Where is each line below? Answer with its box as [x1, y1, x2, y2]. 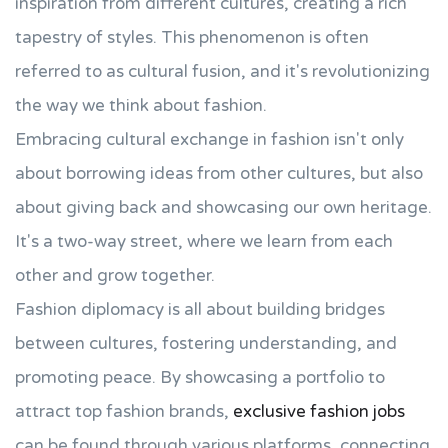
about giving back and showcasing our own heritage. [15, 197, 432, 218]
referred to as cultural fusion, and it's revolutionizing [15, 61, 430, 82]
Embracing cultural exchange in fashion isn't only [15, 129, 404, 150]
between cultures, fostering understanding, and [15, 333, 397, 354]
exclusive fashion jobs [233, 401, 405, 422]
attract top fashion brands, [15, 401, 233, 422]
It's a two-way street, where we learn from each [15, 231, 393, 252]
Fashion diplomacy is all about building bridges [15, 299, 385, 320]
